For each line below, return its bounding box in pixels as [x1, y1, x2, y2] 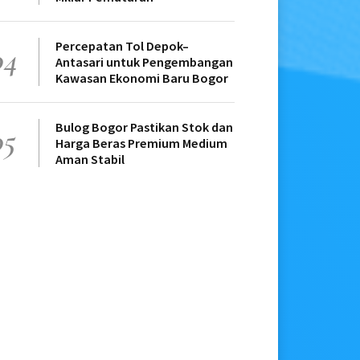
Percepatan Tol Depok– [55, 38, 189, 55]
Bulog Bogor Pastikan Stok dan [55, 119, 233, 136]
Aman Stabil [55, 151, 125, 168]
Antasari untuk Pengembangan [55, 54, 233, 71]
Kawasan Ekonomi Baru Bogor [55, 70, 228, 87]
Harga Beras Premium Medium [55, 135, 227, 152]
